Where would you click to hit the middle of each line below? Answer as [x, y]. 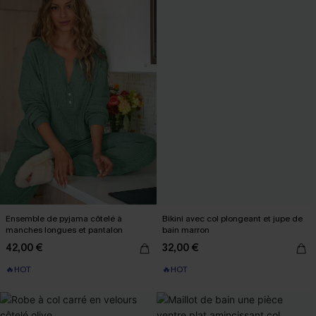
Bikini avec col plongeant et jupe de [232, 218]
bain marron [186, 230]
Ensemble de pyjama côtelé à [64, 218]
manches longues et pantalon [64, 230]
